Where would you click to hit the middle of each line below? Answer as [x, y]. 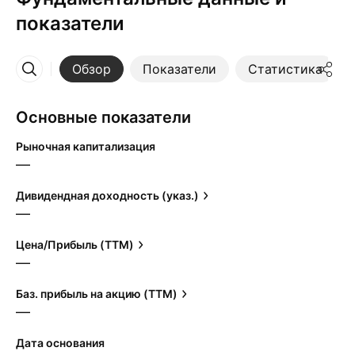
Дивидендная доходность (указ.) [107, 195]
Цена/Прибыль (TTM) [75, 244]
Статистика [285, 69]
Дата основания [60, 343]
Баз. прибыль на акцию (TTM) [97, 294]
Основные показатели [103, 117]
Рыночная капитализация [86, 146]
